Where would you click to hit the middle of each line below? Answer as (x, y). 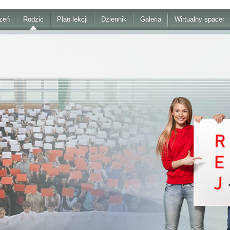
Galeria (151, 19)
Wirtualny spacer (199, 19)
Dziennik (114, 19)
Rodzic (33, 19)
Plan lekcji (72, 19)
